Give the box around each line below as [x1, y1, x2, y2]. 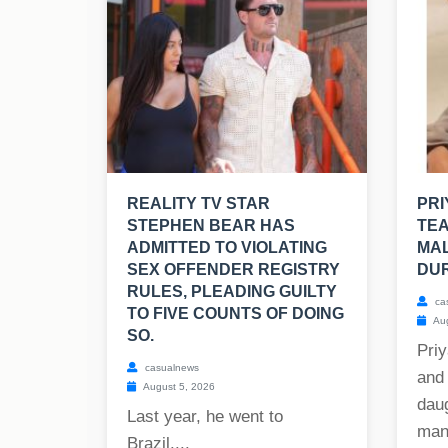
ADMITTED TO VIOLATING [127, 239, 327, 257]
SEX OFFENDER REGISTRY [127, 261, 340, 279]
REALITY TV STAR [127, 195, 270, 213]
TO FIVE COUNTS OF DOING [127, 305, 344, 323]
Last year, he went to [127, 407, 283, 427]
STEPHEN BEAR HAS [127, 217, 295, 235]
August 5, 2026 [141, 381, 215, 393]
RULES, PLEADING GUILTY [127, 283, 337, 301]
